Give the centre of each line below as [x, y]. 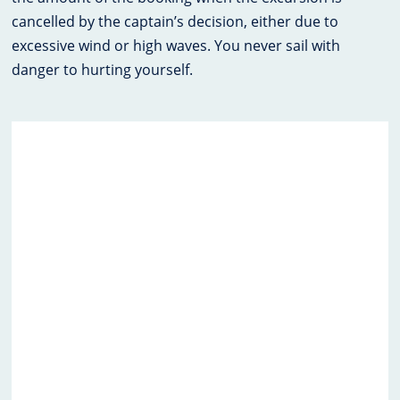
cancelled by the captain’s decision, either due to [175, 22]
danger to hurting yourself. [103, 70]
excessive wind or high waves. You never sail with [176, 46]
